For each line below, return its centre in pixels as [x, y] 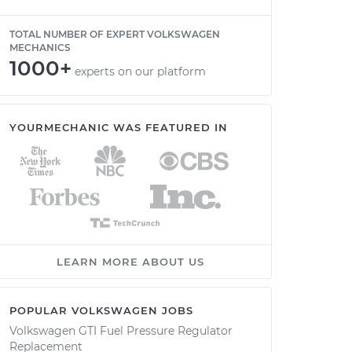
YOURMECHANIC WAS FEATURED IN [119, 127]
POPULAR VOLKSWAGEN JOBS [101, 310]
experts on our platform [140, 71]
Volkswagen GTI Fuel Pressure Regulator [121, 331]
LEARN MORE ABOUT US [130, 262]
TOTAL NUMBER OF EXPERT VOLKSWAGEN [115, 34]
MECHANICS [40, 48]
